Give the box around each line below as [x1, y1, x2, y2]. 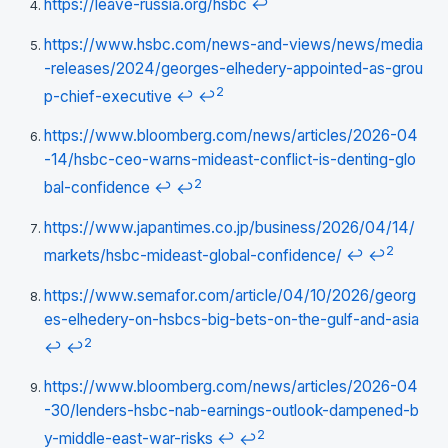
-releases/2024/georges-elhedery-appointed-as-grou [44, 58, 423, 78]
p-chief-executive [44, 86, 172, 106]
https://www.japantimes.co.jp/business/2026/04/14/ [44, 218, 415, 238]
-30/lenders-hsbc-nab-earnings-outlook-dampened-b [44, 401, 419, 421]
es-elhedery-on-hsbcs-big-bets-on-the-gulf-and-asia [44, 309, 419, 329]
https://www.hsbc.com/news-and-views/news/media [44, 34, 423, 54]
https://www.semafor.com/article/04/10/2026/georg [44, 285, 416, 305]
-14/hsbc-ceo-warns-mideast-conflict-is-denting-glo [44, 150, 416, 170]
